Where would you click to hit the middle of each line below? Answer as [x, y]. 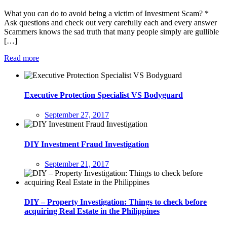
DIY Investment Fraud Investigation [87, 144]
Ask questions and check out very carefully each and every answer [110, 22]
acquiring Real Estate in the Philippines [92, 211]
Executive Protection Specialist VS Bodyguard [104, 95]
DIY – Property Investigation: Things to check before [116, 202]
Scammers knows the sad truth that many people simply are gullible [111, 31]
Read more [22, 58]
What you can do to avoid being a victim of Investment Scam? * [106, 13]
